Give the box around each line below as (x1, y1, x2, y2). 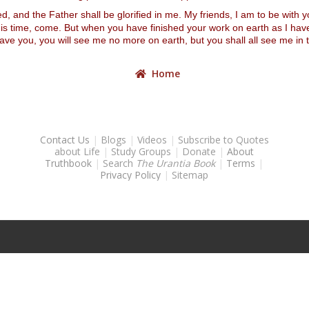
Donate (182, 145, 217, 158)
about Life (54, 145, 101, 158)
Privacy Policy (100, 168, 161, 181)
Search (103, 157, 137, 170)
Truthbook (45, 157, 92, 170)
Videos (137, 133, 167, 146)
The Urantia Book (136, 157, 219, 170)
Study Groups (111, 145, 175, 158)
